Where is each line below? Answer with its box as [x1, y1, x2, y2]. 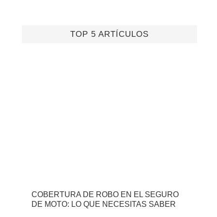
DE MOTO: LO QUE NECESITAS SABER [31, 200, 176, 209]
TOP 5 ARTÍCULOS [70, 30, 149, 39]
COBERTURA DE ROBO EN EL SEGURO [31, 190, 179, 199]
